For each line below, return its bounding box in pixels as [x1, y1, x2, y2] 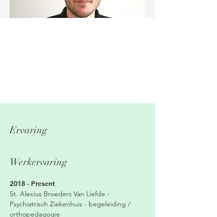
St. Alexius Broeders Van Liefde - [10, 189, 109, 198]
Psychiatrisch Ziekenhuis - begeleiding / [10, 200, 130, 208]
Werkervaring [10, 156, 67, 168]
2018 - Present [10, 179, 55, 188]
